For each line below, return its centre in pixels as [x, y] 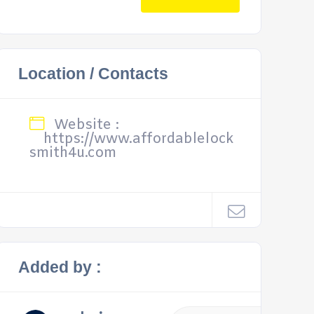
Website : [84, 125]
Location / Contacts [93, 74]
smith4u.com [73, 153]
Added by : [60, 267]
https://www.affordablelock [138, 139]
